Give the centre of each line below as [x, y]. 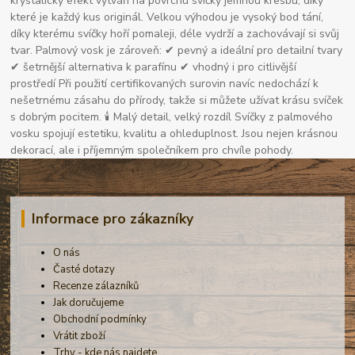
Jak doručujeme [89, 302]
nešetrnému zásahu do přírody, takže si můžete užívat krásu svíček [177, 101]
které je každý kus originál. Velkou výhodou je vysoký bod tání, [167, 17]
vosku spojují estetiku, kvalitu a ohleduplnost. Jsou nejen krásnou [174, 134]
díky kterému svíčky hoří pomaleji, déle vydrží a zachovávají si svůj [175, 34]
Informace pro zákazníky [112, 219]
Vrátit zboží [80, 336]
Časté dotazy [84, 269]
